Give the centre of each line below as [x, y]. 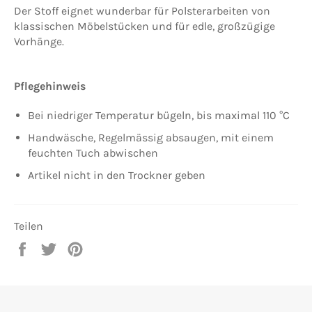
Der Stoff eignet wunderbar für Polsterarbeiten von [142, 10]
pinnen [101, 278]
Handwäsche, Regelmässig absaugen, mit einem [151, 137]
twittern [80, 278]
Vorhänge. [39, 41]
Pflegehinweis [50, 86]
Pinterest [106, 263]
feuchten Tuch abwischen [93, 153]
